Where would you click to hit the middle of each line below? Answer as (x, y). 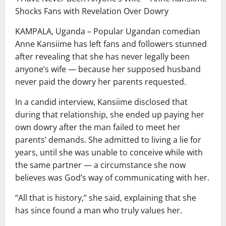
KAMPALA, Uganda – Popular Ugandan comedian (108, 32)
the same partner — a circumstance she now (100, 165)
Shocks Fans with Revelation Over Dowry (92, 11)
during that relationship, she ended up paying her (110, 115)
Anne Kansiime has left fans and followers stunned (111, 44)
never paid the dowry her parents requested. (101, 82)
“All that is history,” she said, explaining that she (106, 198)
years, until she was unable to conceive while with (109, 153)
